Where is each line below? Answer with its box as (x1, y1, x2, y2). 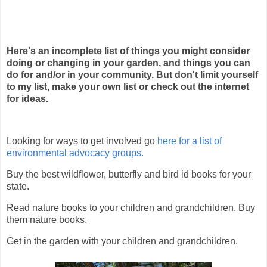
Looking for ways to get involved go (7, 136, 155, 147)
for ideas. (7, 93, 48, 104)
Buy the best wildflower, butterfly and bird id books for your (7, 169, 251, 180)
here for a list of (155, 136, 222, 147)
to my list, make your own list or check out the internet (7, 81, 249, 92)
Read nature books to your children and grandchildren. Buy (7, 203, 255, 213)
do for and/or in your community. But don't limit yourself (7, 69, 258, 80)
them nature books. (7, 215, 87, 225)
